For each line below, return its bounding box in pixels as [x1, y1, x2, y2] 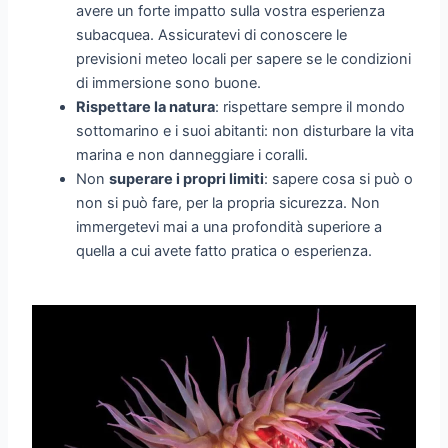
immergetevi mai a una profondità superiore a [76, 218, 383, 237]
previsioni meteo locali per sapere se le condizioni [76, 50, 412, 69]
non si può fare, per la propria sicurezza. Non [76, 194, 381, 213]
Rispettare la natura [76, 98, 216, 117]
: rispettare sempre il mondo [215, 98, 406, 117]
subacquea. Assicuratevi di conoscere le [76, 26, 348, 45]
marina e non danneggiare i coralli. [76, 146, 309, 165]
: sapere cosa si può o [264, 170, 414, 189]
